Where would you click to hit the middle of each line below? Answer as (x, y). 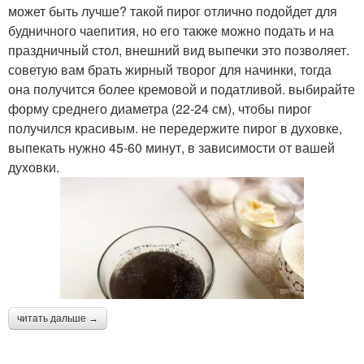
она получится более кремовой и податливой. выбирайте (182, 89)
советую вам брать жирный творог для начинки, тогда (170, 69)
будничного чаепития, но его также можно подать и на (171, 30)
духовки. (34, 167)
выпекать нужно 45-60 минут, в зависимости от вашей (171, 147)
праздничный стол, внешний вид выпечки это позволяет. (179, 50)
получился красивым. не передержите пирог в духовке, (175, 128)
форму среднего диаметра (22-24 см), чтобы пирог (160, 108)
